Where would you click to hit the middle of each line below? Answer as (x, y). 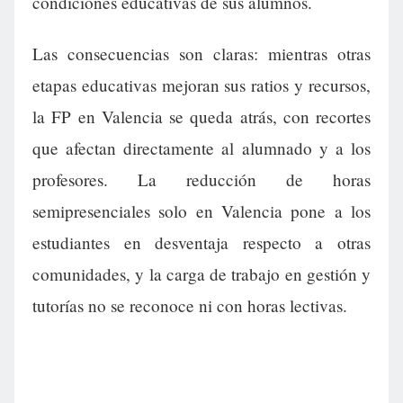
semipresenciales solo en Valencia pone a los (201, 211)
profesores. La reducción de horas (201, 180)
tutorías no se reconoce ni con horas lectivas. (190, 306)
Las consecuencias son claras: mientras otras (201, 54)
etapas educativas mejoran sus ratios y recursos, (201, 85)
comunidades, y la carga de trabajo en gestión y (201, 274)
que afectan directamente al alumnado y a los (201, 148)
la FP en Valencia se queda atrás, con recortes (201, 117)
